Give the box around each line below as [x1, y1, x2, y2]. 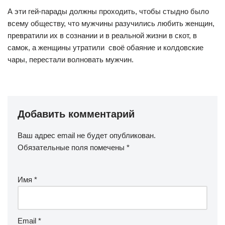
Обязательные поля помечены [18, 143, 127, 152]
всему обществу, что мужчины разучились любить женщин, [8, 19, 214, 28]
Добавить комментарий [18, 108, 135, 120]
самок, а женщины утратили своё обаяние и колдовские [8, 43, 203, 52]
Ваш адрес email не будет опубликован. [18, 131, 156, 140]
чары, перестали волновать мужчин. [8, 55, 134, 64]
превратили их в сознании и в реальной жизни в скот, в [8, 31, 197, 40]
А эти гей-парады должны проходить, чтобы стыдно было [8, 7, 209, 16]
